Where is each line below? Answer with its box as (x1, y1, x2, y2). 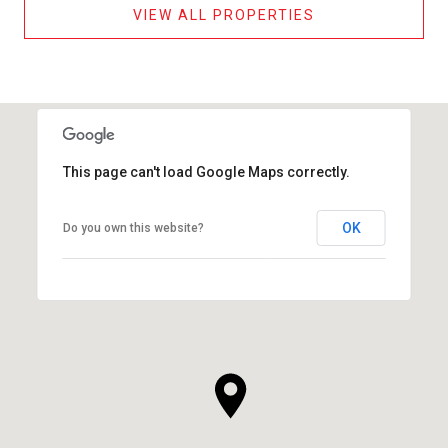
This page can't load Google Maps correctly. (62, 163, 350, 180)
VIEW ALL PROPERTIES (133, 6, 315, 23)
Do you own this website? (62, 220, 204, 235)
